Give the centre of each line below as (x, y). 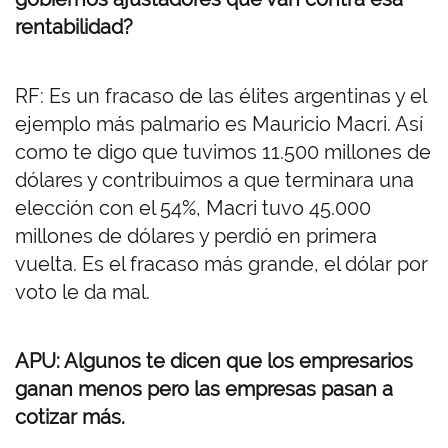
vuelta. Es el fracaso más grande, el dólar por (221, 264)
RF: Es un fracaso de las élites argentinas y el (220, 96)
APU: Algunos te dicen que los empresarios (214, 361)
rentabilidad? (74, 27)
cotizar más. (70, 417)
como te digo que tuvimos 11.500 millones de (223, 152)
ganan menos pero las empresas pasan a (204, 389)
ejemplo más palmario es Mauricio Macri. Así (219, 124)
